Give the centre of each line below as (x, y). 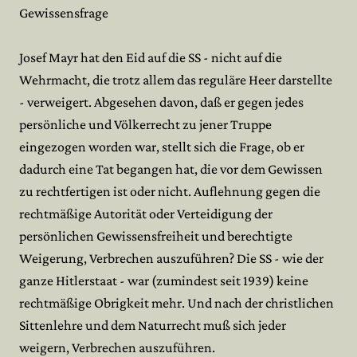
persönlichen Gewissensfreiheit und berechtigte (156, 236)
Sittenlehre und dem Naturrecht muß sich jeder (153, 325)
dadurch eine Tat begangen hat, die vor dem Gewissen (171, 169)
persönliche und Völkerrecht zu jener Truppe (145, 124)
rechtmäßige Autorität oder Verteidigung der (146, 214)
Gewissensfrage (64, 13)
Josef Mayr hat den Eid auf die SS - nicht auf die (151, 57)
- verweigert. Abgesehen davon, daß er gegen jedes (161, 102)
